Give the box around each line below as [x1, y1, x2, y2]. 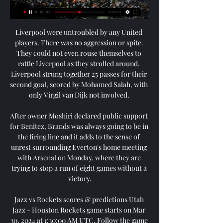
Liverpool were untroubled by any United [15, 27, 142, 37]
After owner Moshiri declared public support [10, 111, 148, 120]
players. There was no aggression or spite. [14, 37, 143, 47]
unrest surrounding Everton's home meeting [11, 142, 147, 152]
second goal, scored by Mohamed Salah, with [10, 79, 148, 89]
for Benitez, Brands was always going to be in [10, 121, 148, 131]
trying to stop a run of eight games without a [11, 163, 147, 173]
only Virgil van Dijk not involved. [28, 90, 131, 100]
